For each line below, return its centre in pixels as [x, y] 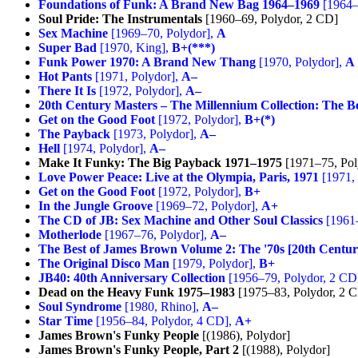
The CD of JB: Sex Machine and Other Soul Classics [181, 220]
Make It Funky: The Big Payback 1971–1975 [160, 162]
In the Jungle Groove [95, 205]
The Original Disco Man [104, 263]
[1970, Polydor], [300, 62]
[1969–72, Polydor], [207, 205]
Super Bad [68, 47]
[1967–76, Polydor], [156, 234]
